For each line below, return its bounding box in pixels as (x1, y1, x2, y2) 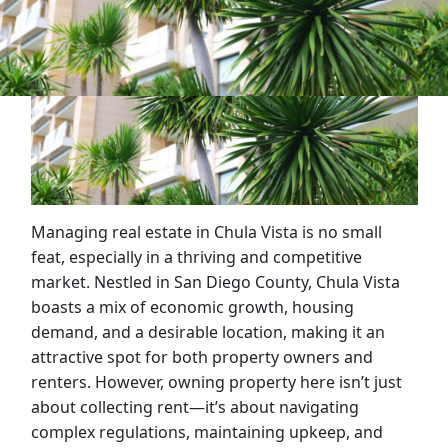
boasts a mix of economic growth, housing (30, 295, 354, 318)
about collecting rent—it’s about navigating (30, 395, 359, 418)
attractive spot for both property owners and (30, 345, 373, 368)
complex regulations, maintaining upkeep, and (30, 420, 383, 443)
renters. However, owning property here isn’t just (30, 370, 402, 393)
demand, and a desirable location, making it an (30, 320, 385, 343)
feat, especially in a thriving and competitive (30, 245, 362, 268)
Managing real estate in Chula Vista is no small (30, 220, 382, 243)
